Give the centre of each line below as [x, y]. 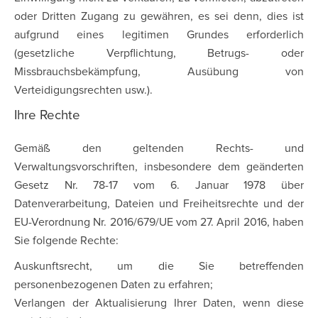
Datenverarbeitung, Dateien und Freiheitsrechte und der [159, 204]
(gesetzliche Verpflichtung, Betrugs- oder [159, 53]
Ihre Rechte [47, 115]
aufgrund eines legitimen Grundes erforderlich [159, 35]
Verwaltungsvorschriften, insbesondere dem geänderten [159, 167]
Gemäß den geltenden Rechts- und [159, 148]
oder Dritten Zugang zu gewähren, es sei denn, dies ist [159, 16]
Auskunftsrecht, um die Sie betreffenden [159, 266]
